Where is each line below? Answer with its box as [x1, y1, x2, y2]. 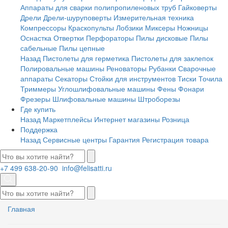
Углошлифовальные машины [58, 83, 155, 94]
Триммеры [20, 83, 56, 94]
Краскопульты [68, 22, 114, 33]
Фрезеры [20, 94, 50, 104]
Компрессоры [20, 22, 66, 33]
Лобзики [116, 22, 143, 33]
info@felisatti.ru [62, 163, 114, 173]
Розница [162, 114, 189, 124]
